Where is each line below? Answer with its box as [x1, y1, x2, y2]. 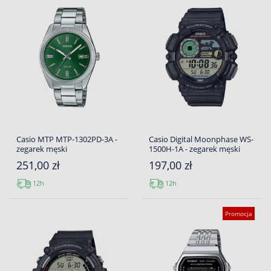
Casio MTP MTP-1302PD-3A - [16, 134, 117, 145]
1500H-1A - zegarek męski [149, 143, 240, 155]
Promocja [225, 209, 252, 218]
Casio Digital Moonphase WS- [149, 134, 253, 145]
